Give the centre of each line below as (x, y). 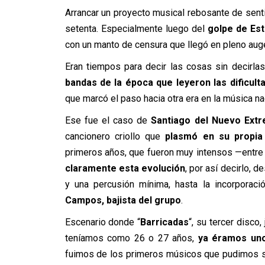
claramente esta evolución (125, 168)
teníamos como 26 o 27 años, (131, 238)
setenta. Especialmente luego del (136, 29)
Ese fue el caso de (108, 120)
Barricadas (165, 222)
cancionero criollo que (115, 136)
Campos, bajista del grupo (123, 200)
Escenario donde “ (103, 222)
